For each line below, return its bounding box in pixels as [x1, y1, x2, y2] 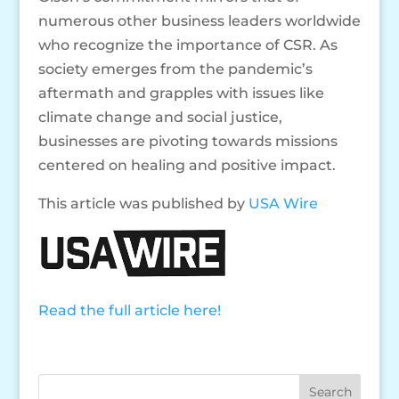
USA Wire [248, 194, 318, 212]
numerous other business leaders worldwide [37, 12, 361, 29]
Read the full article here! [37, 301, 221, 319]
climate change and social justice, [37, 108, 282, 126]
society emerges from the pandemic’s [37, 60, 313, 77]
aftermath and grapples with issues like [37, 84, 324, 102]
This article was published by [37, 194, 248, 212]
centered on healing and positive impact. [37, 156, 336, 174]
